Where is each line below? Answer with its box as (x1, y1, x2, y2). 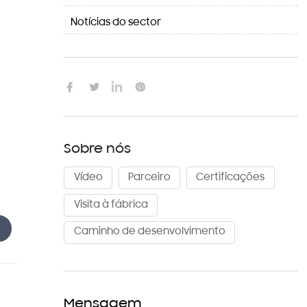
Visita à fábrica (73, 199, 148, 210)
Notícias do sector (71, 16, 162, 28)
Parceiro (128, 171, 171, 183)
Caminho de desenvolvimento (73, 226, 225, 238)
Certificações (196, 171, 265, 183)
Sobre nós (64, 142, 132, 156)
